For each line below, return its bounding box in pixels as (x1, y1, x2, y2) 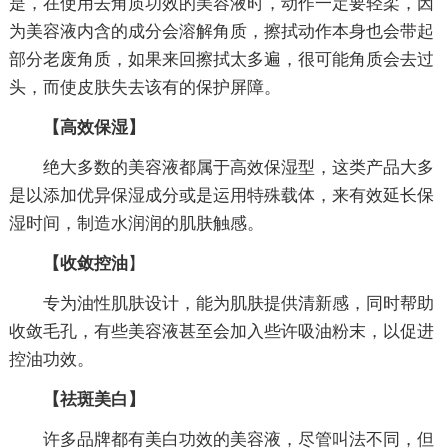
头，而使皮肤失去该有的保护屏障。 (8, 77, 281, 97)
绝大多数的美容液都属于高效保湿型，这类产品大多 (42, 157, 434, 177)
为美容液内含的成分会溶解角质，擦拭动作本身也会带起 (8, 21, 434, 41)
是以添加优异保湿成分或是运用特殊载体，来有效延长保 (8, 185, 434, 205)
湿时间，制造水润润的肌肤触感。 (8, 213, 264, 233)
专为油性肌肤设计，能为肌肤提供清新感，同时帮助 (42, 293, 434, 313)
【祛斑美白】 (42, 389, 145, 409)
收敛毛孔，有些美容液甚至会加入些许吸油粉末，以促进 (8, 321, 434, 341)
